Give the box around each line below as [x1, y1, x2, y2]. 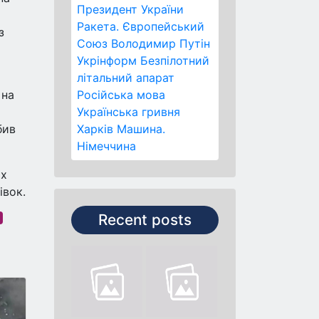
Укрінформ [77, 53, 137, 68]
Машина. [117, 122, 165, 136]
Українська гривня [77, 105, 180, 119]
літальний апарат [77, 70, 174, 85]
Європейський [122, 19, 204, 33]
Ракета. [77, 19, 119, 33]
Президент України [77, 2, 184, 16]
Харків [77, 122, 113, 136]
